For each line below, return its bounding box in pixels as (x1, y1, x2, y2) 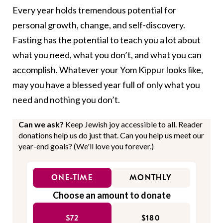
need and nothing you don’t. (12, 94, 120, 106)
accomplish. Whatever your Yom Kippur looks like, (12, 64, 203, 76)
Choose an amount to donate (52, 190, 171, 201)
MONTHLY (129, 173, 172, 183)
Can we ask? (18, 119, 65, 129)
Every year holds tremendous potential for (12, 4, 176, 16)
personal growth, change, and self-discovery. (12, 19, 185, 31)
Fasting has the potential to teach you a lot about (12, 34, 201, 46)
